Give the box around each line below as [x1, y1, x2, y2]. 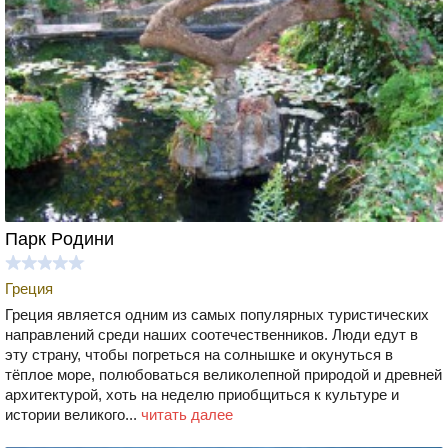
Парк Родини [5, 228, 114, 249]
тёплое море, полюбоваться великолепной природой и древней [5, 365, 442, 383]
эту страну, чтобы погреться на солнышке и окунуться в [5, 345, 393, 363]
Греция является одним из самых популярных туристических [5, 305, 429, 323]
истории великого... [5, 405, 141, 423]
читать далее [141, 405, 233, 423]
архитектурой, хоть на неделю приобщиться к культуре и [5, 385, 399, 403]
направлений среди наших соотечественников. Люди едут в [5, 325, 418, 343]
